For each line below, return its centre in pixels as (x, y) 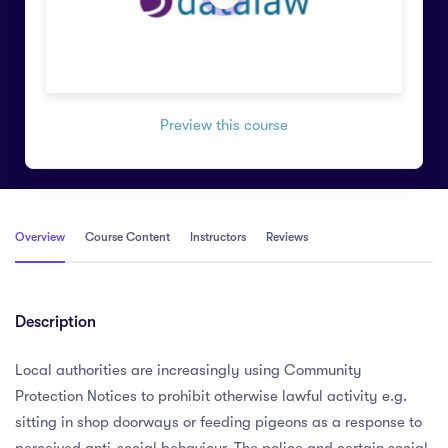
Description (55, 322)
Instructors (218, 237)
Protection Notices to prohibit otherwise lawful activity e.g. (211, 396)
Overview (40, 237)
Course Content (127, 237)
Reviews (287, 237)
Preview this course (224, 125)
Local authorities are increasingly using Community (188, 370)
